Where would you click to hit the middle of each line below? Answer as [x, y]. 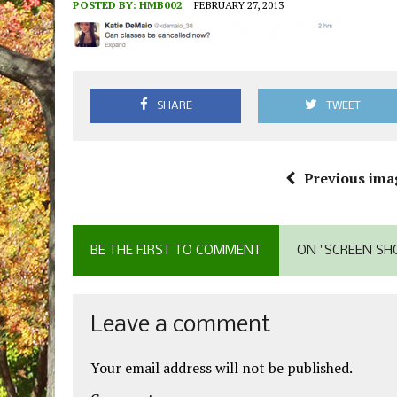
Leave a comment [180, 326]
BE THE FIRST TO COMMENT [176, 251]
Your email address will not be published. [222, 368]
